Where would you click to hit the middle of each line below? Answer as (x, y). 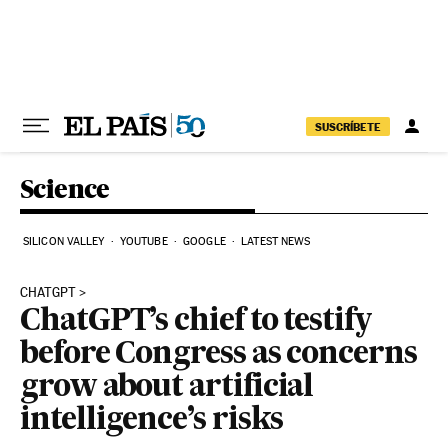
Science (65, 188)
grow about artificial (167, 388)
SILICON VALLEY (64, 241)
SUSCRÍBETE (348, 126)
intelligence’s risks (152, 421)
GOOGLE (204, 241)
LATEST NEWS (276, 241)
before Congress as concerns (218, 355)
